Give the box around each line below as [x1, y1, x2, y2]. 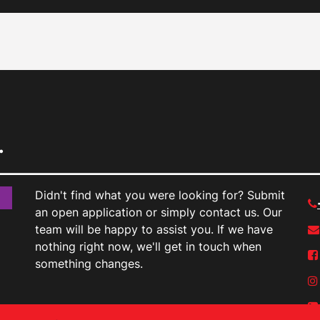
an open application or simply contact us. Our [35, 205, 282, 220]
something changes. [35, 256, 143, 271]
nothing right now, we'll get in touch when [35, 239, 261, 254]
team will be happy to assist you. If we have [35, 222, 273, 237]
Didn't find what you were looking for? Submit [35, 188, 285, 203]
